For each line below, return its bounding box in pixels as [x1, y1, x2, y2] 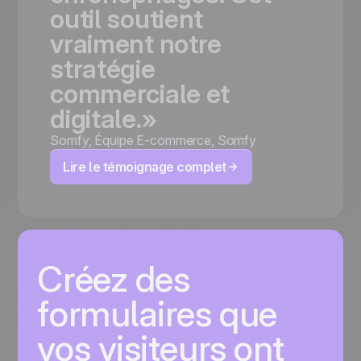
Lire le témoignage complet [63, 159, 226, 176]
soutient [106, 3, 203, 35]
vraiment [50, 28, 154, 60]
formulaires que [37, 292, 277, 336]
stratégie [50, 53, 156, 85]
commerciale [50, 78, 201, 110]
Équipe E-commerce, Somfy [94, 132, 257, 149]
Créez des [37, 257, 190, 301]
